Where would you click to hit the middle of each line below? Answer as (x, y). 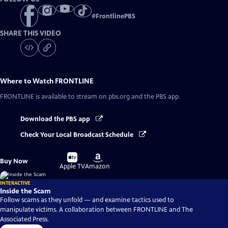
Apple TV (73, 166)
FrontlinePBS (116, 17)
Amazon (98, 166)
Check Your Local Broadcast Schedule (78, 135)
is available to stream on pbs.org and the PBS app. (107, 97)
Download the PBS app (56, 119)
